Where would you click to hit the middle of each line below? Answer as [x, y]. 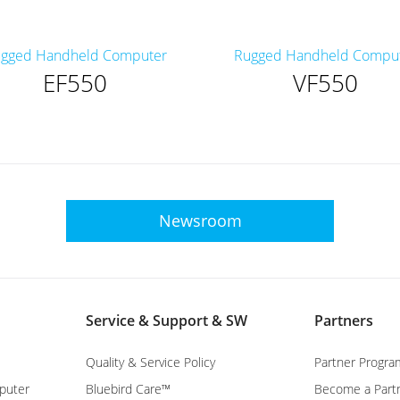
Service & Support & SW [167, 320]
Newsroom [200, 220]
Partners [344, 320]
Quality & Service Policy [150, 362]
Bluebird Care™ [128, 388]
